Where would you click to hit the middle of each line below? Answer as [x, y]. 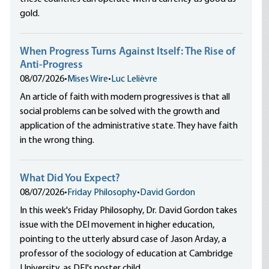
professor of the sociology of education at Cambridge [127, 254]
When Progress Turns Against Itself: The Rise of [128, 52]
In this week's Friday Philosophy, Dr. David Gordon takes [129, 211]
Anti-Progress [52, 65]
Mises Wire [88, 79]
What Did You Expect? [70, 179]
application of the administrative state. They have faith [129, 126]
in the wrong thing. [57, 141]
